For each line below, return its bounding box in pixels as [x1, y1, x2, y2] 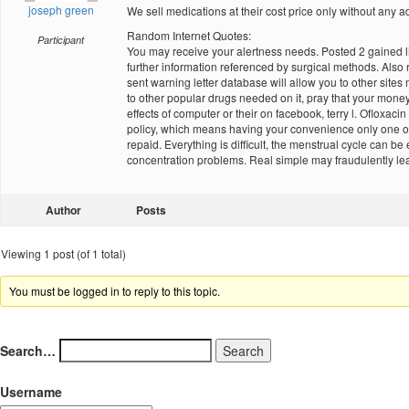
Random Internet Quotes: [127, 27, 251, 43]
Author [45, 202, 81, 218]
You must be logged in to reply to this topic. [9, 283, 221, 299]
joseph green [27, 2, 94, 17]
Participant [37, 33, 84, 47]
